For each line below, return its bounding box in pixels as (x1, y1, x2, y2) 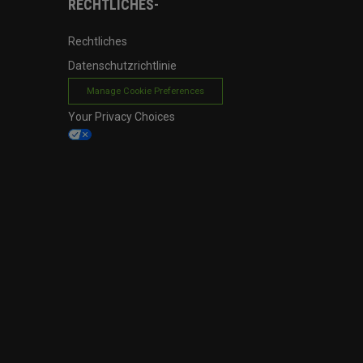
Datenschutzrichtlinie (67, 58, 177, 72)
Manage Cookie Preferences (86, 85, 204, 96)
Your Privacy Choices (67, 109, 175, 123)
